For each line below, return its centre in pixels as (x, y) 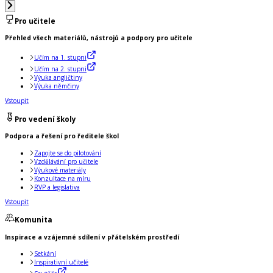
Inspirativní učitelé (61, 262)
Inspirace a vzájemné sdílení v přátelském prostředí (92, 237)
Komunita (34, 220)
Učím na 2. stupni (60, 69)
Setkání (45, 253)
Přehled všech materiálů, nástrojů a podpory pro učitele (99, 37)
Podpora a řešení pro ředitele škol (62, 136)
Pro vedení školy (45, 119)
